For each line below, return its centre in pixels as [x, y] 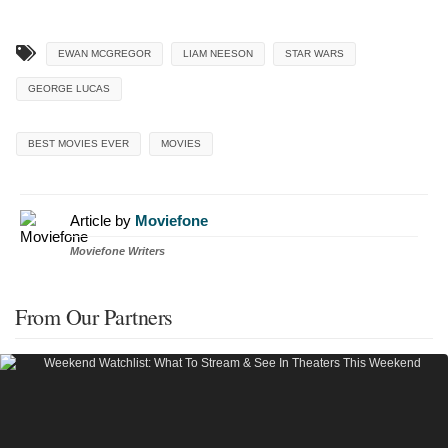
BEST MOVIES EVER [78, 144]
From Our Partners [94, 317]
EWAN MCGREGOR [104, 54]
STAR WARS [314, 54]
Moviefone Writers [117, 251]
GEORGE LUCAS [69, 89]
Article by [102, 221]
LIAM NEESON [218, 54]
